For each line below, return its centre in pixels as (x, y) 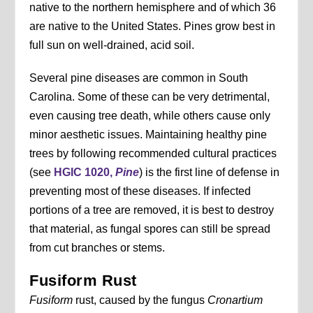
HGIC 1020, (85, 172)
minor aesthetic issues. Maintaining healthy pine (148, 134)
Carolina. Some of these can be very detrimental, (150, 96)
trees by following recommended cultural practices (153, 153)
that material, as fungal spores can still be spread (150, 228)
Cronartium (235, 300)
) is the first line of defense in (210, 172)
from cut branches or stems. (97, 247)
